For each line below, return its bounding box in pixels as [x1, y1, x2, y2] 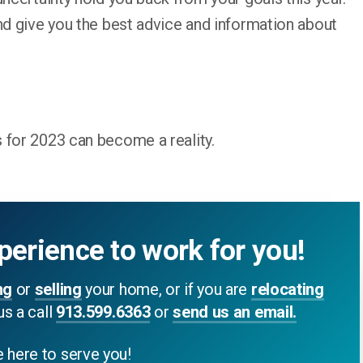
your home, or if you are [81, 280, 251, 299]
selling [34, 280, 82, 299]
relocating [250, 280, 324, 299]
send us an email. [173, 302, 297, 322]
